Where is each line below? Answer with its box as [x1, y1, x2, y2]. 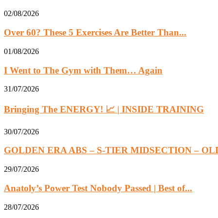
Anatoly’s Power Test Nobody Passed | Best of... [4, 182, 192, 193]
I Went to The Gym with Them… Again [4, 65, 163, 75]
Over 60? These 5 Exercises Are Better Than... [4, 27, 186, 38]
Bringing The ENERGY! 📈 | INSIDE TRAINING [4, 104, 204, 114]
